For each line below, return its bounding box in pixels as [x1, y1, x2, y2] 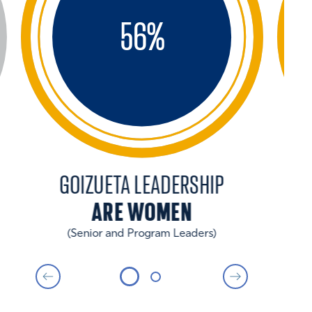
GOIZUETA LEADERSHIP [59, 171, 225, 200]
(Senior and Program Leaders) [68, 228, 217, 240]
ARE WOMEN [91, 197, 193, 228]
